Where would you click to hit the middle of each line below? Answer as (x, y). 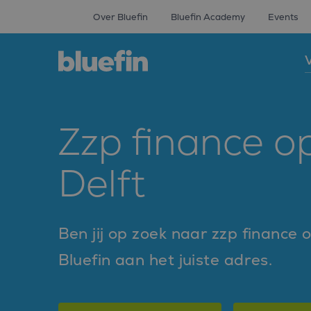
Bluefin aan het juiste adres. (165, 260)
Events (283, 17)
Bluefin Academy (208, 17)
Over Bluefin (120, 17)
